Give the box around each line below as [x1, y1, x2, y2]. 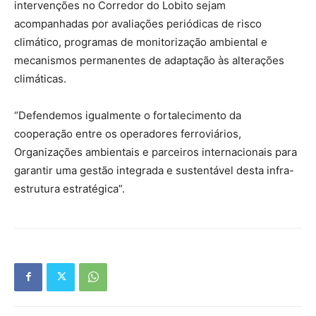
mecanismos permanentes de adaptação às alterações [14, 53, 284, 67]
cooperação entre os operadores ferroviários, [14, 126, 241, 140]
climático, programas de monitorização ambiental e [14, 35, 267, 49]
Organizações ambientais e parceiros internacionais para [14, 145, 297, 159]
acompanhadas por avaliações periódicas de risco [14, 16, 262, 30]
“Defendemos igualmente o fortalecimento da [14, 108, 241, 122]
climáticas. [14, 71, 66, 85]
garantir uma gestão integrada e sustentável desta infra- [14, 163, 294, 177]
